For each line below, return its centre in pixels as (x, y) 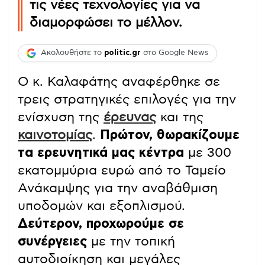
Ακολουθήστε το (72, 53)
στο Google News (174, 53)
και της (180, 117)
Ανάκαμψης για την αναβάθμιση (118, 188)
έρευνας (130, 117)
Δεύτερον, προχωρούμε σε (101, 223)
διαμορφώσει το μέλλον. (106, 22)
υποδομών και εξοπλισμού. (101, 206)
